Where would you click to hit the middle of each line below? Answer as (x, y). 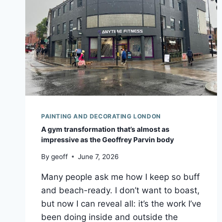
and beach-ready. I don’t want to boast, (120, 190)
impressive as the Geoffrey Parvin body (108, 140)
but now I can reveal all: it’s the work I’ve (121, 203)
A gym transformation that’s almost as (105, 129)
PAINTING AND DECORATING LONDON (101, 116)
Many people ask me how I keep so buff (120, 177)
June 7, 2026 (98, 156)
